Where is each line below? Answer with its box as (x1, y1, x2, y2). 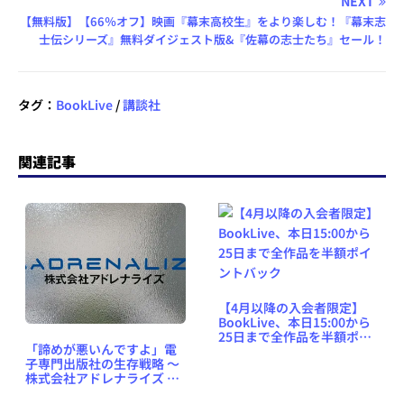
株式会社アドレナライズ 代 (25, 368, 179, 387)
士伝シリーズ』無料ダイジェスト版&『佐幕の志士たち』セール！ (39, 30, 387, 48)
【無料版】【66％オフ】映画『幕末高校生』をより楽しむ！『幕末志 (20, 12, 387, 30)
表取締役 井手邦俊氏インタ (25, 382, 179, 401)
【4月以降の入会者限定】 (218, 298, 364, 317)
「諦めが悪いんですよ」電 (25, 339, 177, 358)
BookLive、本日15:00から (218, 312, 371, 331)
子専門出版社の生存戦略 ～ (25, 353, 179, 372)
